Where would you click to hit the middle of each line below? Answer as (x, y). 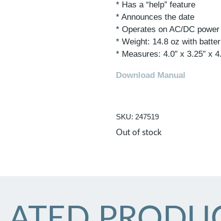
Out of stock (139, 132)
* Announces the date (155, 17)
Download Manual (151, 75)
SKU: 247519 (138, 116)
